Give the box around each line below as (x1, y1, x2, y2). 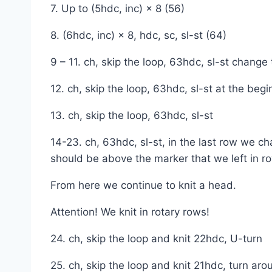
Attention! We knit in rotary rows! (50, 206, 209, 219)
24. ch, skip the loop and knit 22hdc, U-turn (50, 233, 262, 245)
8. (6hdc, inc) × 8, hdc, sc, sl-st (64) (50, 29, 226, 42)
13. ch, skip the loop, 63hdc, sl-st (50, 109, 213, 122)
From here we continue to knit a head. (50, 179, 236, 192)
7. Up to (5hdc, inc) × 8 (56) (50, 2, 185, 15)
